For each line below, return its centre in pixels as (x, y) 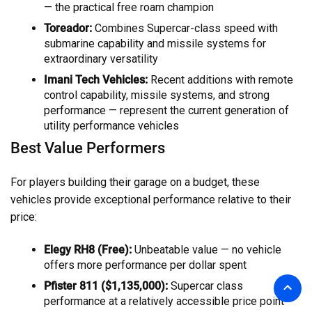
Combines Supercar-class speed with (185, 29)
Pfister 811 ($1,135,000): (106, 286)
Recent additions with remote (220, 80)
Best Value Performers (88, 148)
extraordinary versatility (101, 59)
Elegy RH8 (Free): (88, 250)
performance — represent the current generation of (166, 111)
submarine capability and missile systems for (155, 44)
